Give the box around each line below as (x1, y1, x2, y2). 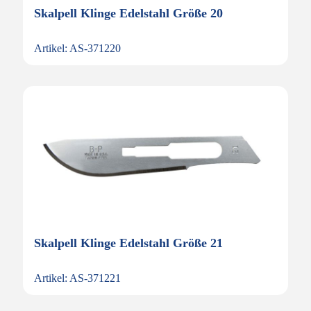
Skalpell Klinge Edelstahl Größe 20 (34, 6, 223, 20)
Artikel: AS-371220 (34, 42, 121, 54)
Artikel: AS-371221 (34, 272, 121, 284)
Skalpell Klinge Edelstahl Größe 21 (34, 236, 223, 250)
